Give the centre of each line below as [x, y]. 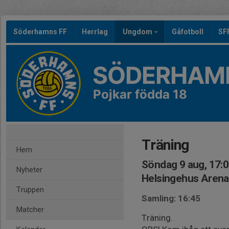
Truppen [30, 190]
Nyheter [29, 170]
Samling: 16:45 [171, 198]
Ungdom [138, 32]
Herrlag [95, 32]
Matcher [30, 210]
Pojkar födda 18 [140, 94]
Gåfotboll [188, 32]
